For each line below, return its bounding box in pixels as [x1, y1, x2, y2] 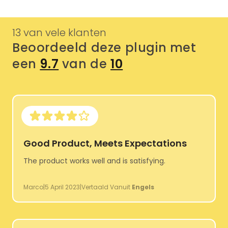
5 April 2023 [45, 183, 80, 192]
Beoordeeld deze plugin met [12, 39, 196, 56]
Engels [132, 183, 154, 192]
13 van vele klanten [12, 25, 106, 40]
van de [59, 55, 111, 73]
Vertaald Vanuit [81, 183, 132, 192]
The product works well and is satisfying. [23, 156, 165, 166]
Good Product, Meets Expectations [23, 137, 187, 150]
